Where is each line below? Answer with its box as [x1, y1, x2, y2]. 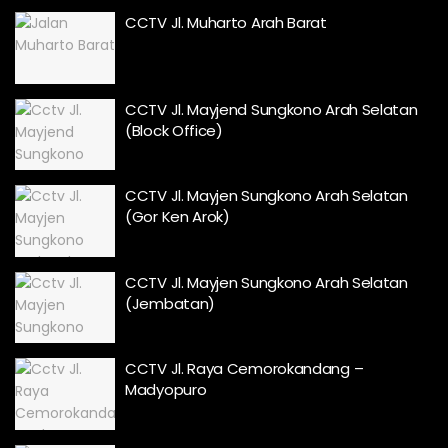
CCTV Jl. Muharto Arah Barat [125, 12, 327, 34]
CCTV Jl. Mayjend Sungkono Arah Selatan [125, 98, 418, 120]
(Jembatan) [125, 292, 215, 314]
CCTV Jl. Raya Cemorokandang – [125, 358, 364, 380]
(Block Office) [125, 119, 223, 141]
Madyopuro [125, 379, 207, 401]
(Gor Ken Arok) [125, 206, 230, 228]
